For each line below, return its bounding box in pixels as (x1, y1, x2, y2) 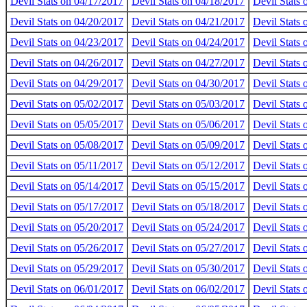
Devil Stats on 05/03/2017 (132, 98, 245, 110)
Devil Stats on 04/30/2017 (132, 77, 245, 89)
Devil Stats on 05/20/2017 (10, 221, 123, 233)
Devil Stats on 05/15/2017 (132, 180, 245, 192)
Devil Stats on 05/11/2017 (10, 160, 123, 171)
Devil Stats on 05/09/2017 (132, 139, 245, 151)
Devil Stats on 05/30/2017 (132, 262, 245, 274)
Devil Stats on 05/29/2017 (10, 262, 123, 274)
